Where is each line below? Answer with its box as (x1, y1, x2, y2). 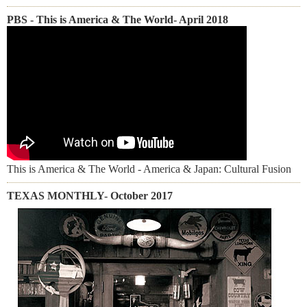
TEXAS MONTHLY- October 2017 (7, 190, 173, 201)
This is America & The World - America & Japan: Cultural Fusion (7, 163, 291, 175)
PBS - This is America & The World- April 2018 (7, 14, 228, 25)
